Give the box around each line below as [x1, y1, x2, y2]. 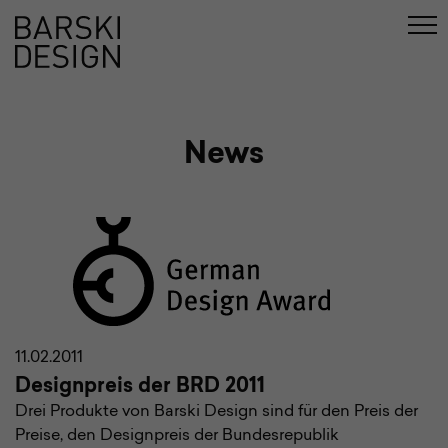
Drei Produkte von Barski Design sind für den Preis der [15, 404, 418, 420]
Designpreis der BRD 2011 [15, 377, 265, 397]
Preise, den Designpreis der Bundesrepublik [15, 428, 339, 444]
